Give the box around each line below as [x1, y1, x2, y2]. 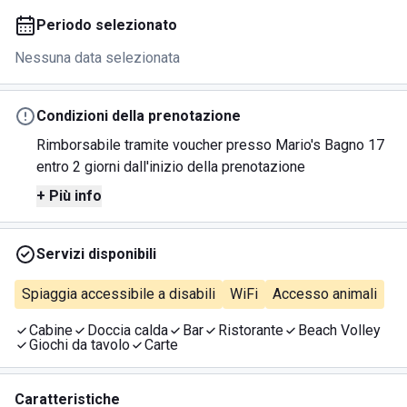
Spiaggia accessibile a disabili [22, 285, 215, 303]
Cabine [29, 322, 73, 339]
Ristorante [218, 322, 283, 339]
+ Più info [36, 187, 102, 204]
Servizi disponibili [36, 245, 156, 263]
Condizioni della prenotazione [36, 107, 241, 124]
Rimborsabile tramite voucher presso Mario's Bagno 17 [36, 136, 384, 154]
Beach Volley [298, 322, 381, 339]
